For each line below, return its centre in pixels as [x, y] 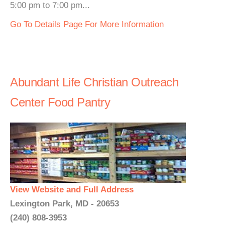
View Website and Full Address [72, 190]
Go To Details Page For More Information [87, 24]
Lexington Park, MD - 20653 [65, 204]
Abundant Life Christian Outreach [94, 82]
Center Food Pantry [60, 102]
